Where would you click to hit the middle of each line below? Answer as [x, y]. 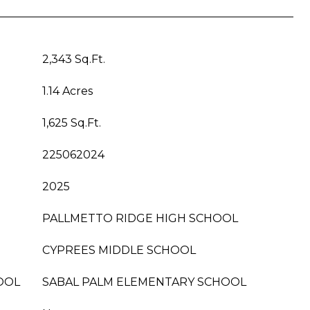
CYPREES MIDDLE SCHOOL [119, 250]
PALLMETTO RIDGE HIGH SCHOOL [140, 218]
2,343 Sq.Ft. [74, 59]
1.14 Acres [67, 91]
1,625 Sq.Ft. [72, 123]
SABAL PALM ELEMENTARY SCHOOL [144, 282]
